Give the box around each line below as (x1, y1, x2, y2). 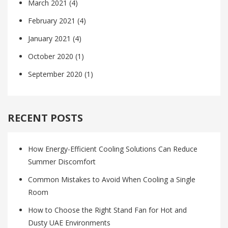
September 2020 (28, 69, 82, 79)
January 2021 (28, 33, 71, 43)
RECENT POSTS (8, 110, 83, 125)
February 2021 (28, 15, 75, 25)
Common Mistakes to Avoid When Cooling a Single (28, 174, 195, 184)
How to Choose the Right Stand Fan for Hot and (28, 205, 187, 215)
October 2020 (28, 51, 73, 61)
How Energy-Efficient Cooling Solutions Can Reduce (28, 144, 197, 154)
